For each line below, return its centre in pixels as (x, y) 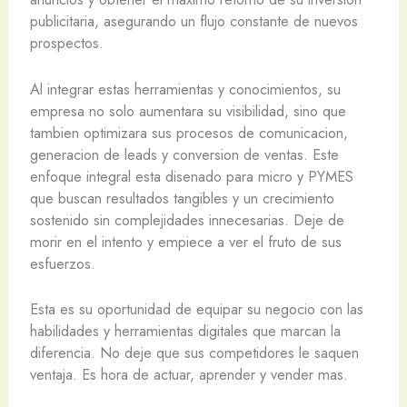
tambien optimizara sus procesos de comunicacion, (189, 132)
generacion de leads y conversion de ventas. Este (184, 154)
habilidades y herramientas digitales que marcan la (185, 330)
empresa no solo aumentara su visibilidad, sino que (188, 110)
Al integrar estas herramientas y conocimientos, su (185, 89)
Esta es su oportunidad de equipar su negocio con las (196, 308)
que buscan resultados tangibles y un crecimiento (182, 198)
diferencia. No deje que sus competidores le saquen (194, 352)
